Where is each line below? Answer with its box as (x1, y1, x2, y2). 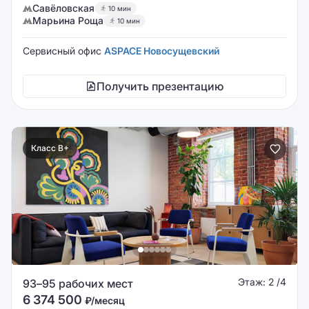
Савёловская (32, 2, 94, 14)
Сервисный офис (23, 45, 104, 57)
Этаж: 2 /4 (238, 276, 286, 288)
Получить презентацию (97, 79, 223, 93)
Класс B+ (31, 143, 69, 153)
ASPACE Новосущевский (104, 45, 219, 57)
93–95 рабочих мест (23, 277, 133, 290)
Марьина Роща (32, 14, 103, 26)
